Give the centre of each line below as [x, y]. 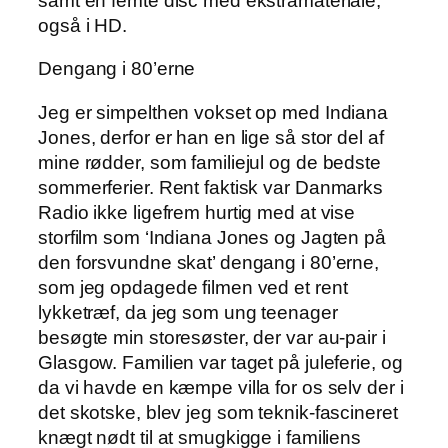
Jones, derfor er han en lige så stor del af [211, 137]
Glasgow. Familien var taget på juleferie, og [220, 362]
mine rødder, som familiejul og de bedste [209, 162]
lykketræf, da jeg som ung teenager [188, 312]
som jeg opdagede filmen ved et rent [193, 287]
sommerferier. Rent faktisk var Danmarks [211, 187]
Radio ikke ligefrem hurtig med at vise [197, 212]
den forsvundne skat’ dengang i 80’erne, [209, 262]
